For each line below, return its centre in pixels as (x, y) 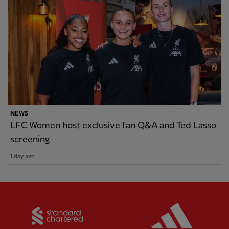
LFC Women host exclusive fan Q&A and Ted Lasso (113, 125)
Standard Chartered (150, 208)
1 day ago (22, 156)
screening (30, 139)
